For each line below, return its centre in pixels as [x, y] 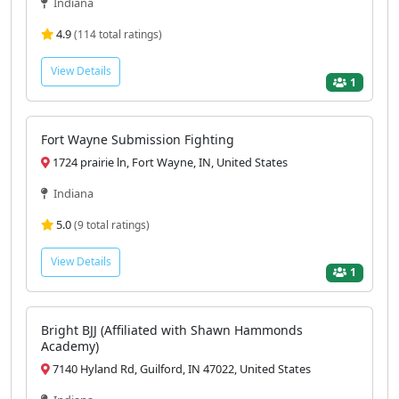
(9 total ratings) [112, 224]
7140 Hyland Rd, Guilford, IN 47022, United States [180, 368]
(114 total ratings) [118, 34]
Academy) [70, 346]
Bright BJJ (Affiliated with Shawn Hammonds [172, 330]
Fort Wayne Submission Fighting [138, 139]
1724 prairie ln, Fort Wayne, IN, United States [169, 162]
